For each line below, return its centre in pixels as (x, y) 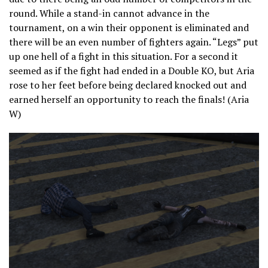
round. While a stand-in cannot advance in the (109, 13)
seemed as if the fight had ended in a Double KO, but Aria (132, 71)
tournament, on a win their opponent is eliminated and (129, 28)
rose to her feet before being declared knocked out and (128, 85)
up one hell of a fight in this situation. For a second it (124, 57)
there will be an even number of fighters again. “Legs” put (134, 42)
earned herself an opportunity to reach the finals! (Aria (129, 100)
